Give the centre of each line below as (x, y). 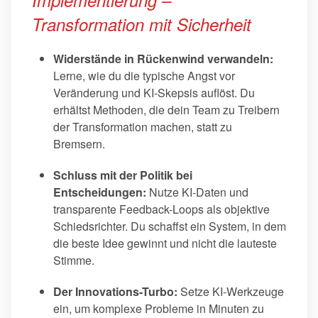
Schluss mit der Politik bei (123, 175)
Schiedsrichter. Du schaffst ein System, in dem (170, 226)
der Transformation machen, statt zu (143, 127)
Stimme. (74, 261)
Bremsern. (79, 144)
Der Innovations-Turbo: (115, 292)
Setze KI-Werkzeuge (231, 292)
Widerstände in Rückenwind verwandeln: (163, 59)
